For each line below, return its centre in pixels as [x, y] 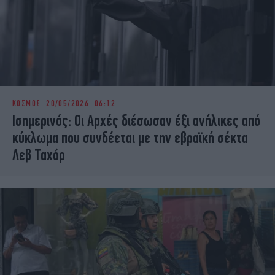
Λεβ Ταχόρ [39, 155]
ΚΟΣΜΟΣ [27, 103]
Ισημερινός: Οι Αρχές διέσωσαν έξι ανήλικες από [136, 121]
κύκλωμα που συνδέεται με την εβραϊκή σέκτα [130, 138]
